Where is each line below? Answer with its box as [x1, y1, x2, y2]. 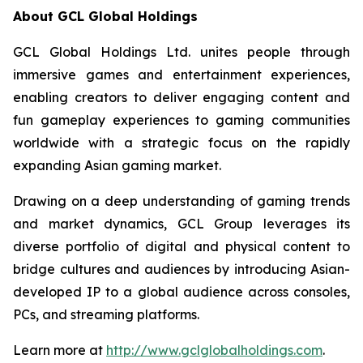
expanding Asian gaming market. [13, 156, 221, 173]
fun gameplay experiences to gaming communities [13, 111, 350, 128]
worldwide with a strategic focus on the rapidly [13, 134, 350, 151]
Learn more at [13, 341, 106, 358]
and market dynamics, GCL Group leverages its [13, 215, 350, 232]
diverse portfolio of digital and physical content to [13, 237, 350, 254]
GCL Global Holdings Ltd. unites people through [13, 43, 350, 60]
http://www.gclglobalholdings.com [106, 341, 322, 358]
